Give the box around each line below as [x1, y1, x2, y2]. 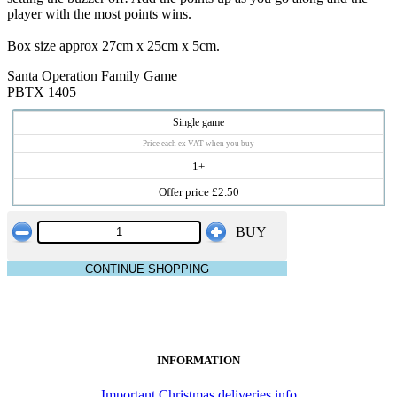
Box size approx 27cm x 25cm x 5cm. [7, 37, 220, 53]
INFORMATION [157, 353, 240, 367]
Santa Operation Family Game [7, 67, 177, 83]
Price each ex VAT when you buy [143, 138, 254, 148]
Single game [173, 115, 224, 128]
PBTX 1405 [7, 83, 76, 99]
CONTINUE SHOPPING [85, 261, 209, 276]
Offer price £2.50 [158, 184, 239, 198]
